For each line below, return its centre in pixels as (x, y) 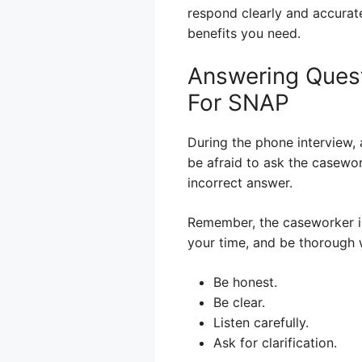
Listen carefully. (261, 322)
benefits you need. (244, 33)
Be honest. (245, 282)
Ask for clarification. (275, 342)
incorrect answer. (240, 182)
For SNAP (238, 102)
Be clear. (239, 302)
